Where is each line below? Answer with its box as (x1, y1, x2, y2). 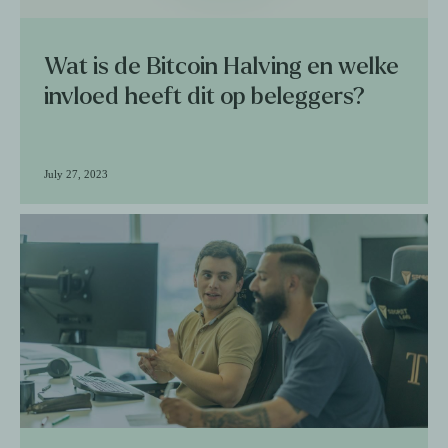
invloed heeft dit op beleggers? (44, 83, 365, 109)
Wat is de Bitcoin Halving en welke (44, 53, 399, 79)
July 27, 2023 (44, 167, 108, 180)
